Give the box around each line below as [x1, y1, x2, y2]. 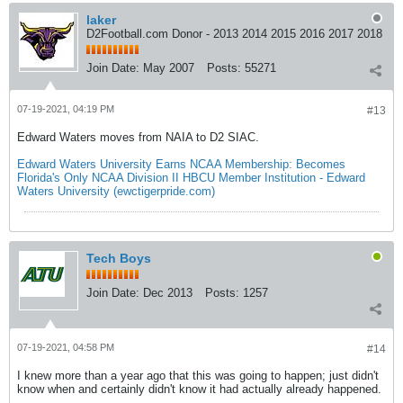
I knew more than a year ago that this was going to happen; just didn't [17, 369, 379, 383]
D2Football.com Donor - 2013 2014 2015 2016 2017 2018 [86, 27, 382, 41]
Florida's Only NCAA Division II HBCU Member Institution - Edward [17, 171, 365, 185]
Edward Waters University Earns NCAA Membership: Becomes [17, 157, 345, 172]
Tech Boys [86, 251, 151, 266]
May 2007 [143, 61, 194, 76]
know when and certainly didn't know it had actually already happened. [17, 382, 381, 397]
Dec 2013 [143, 286, 193, 300]
